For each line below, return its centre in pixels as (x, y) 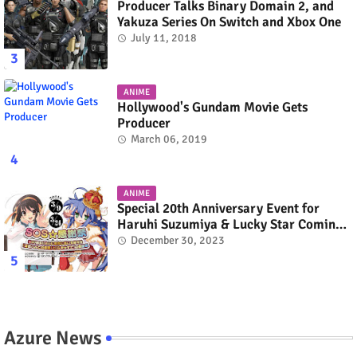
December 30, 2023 (178, 240)
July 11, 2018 (164, 37)
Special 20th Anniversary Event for (218, 208)
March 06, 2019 (169, 139)
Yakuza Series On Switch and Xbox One (229, 22)
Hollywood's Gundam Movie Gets (212, 107)
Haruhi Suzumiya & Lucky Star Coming (230, 224)
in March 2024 (159, 240)
